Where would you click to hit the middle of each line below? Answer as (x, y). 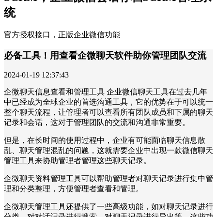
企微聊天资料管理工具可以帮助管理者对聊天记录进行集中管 (108, 179)
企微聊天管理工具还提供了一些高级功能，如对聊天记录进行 (108, 207)
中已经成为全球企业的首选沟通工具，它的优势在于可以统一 (108, 102)
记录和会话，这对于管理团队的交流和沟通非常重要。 (97, 123)
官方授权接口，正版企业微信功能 (62, 34)
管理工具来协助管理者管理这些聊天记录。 (77, 161)
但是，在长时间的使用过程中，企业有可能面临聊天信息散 (105, 140)
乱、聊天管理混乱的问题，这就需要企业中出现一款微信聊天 (108, 151)
